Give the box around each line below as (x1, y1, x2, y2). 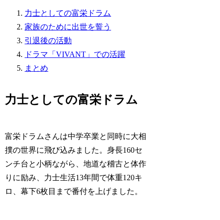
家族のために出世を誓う (25, 23, 111, 31)
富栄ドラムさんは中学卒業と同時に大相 (5, 132, 147, 140)
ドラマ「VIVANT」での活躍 (25, 50, 126, 59)
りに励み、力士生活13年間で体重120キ (5, 173, 143, 182)
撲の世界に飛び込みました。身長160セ (5, 145, 143, 154)
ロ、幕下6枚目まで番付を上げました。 (5, 187, 143, 195)
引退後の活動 (25, 36, 72, 45)
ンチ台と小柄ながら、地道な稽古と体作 (5, 159, 147, 168)
